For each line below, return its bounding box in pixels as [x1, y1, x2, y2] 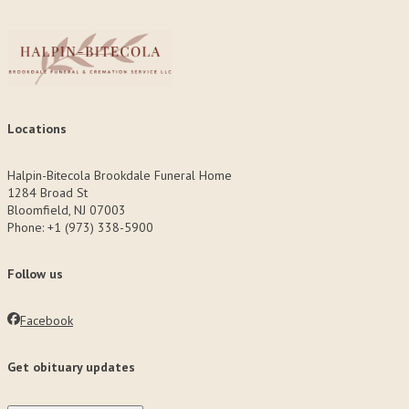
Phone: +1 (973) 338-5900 [7, 219, 153, 236]
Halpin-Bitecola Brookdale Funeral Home [7, 167, 232, 184]
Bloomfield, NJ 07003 [7, 202, 126, 218]
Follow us [7, 266, 63, 282]
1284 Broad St [7, 184, 88, 201]
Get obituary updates [7, 359, 135, 375]
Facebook [20, 312, 73, 329]
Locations [7, 121, 67, 137]
